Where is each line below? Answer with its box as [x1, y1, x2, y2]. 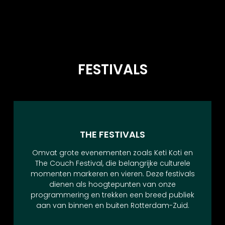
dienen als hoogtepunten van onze [49, 179, 176, 189]
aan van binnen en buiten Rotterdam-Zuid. [36, 200, 189, 210]
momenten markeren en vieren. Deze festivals [30, 168, 195, 179]
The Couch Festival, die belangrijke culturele [35, 158, 190, 168]
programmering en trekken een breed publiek [31, 189, 194, 200]
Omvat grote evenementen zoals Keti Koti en [32, 147, 193, 158]
